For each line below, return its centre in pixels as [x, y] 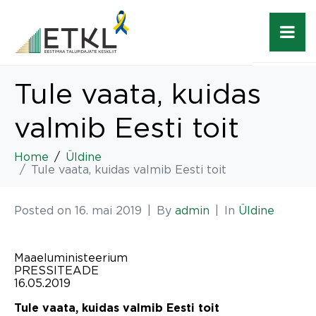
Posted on [44, 210]
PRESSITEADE [56, 270]
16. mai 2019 [108, 210]
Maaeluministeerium [71, 257]
